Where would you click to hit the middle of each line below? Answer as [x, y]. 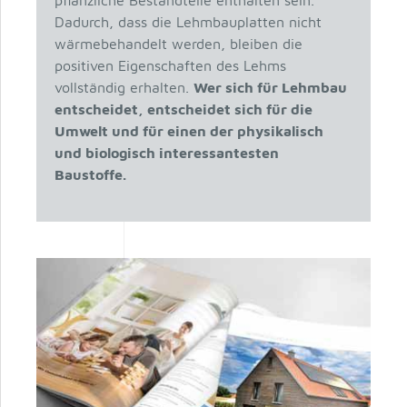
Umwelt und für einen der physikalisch [189, 131]
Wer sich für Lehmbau [270, 87]
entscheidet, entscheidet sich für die [183, 109]
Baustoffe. [90, 174]
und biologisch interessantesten [166, 153]
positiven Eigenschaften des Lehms [170, 65]
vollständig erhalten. [124, 87]
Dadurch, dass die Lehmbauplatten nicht [188, 22]
